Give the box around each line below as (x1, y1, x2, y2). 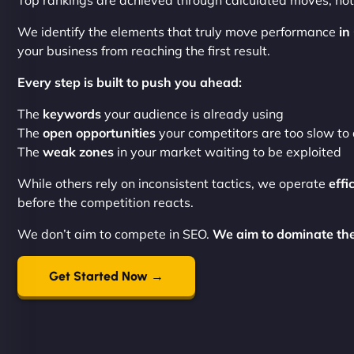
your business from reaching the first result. (17, 43, 270, 58)
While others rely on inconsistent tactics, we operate (17, 175, 329, 191)
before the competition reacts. (17, 194, 194, 210)
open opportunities (43, 125, 156, 141)
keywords (43, 106, 101, 122)
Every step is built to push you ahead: (17, 74, 242, 90)
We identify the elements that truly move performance (17, 24, 336, 40)
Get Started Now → (49, 269, 164, 284)
